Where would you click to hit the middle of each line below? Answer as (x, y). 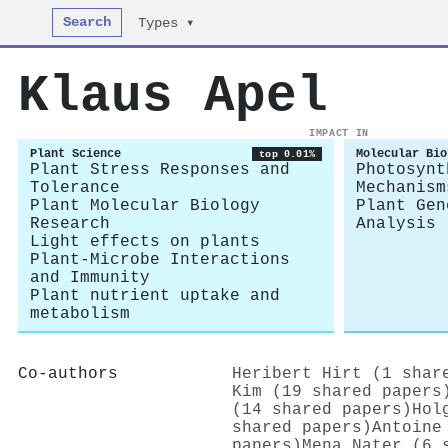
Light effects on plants (145, 242)
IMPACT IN (339, 133)
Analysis (396, 224)
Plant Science (75, 154)
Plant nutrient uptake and (155, 296)
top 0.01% (287, 154)
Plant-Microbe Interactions (160, 260)
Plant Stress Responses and (160, 170)
